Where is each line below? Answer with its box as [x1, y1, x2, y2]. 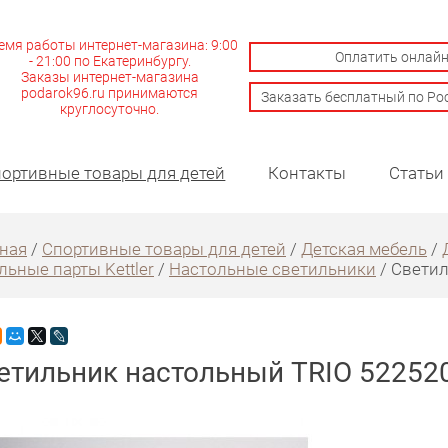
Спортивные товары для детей [42, 236, 286, 260]
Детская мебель [301, 236, 427, 260]
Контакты [268, 161, 347, 185]
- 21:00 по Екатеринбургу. [28, 51, 191, 71]
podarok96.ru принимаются [21, 83, 199, 103]
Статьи [388, 161, 444, 185]
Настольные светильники [169, 256, 376, 280]
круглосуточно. [60, 99, 160, 119]
